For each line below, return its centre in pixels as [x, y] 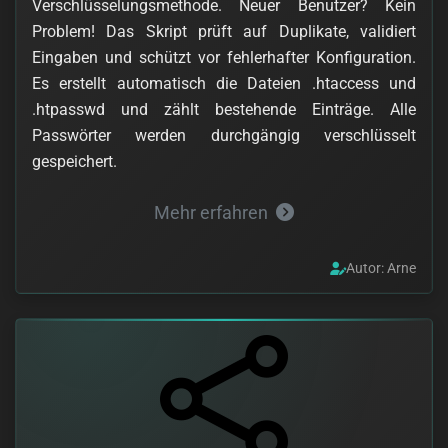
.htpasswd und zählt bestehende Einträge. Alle [224, 110]
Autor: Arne [381, 268]
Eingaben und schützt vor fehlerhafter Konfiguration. [224, 58]
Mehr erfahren [211, 213]
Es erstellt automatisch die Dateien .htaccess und [224, 84]
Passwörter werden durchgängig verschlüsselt [224, 136]
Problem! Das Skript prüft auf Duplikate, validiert [224, 32]
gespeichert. [74, 162]
